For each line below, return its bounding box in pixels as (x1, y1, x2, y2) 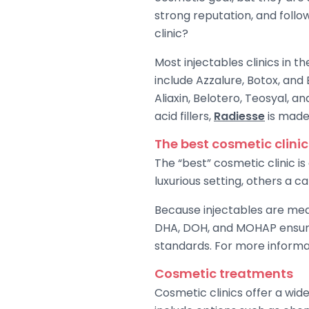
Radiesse (214, 108, 265, 124)
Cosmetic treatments (154, 264, 293, 282)
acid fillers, (154, 108, 214, 124)
